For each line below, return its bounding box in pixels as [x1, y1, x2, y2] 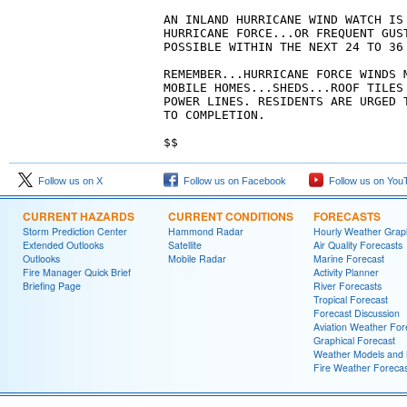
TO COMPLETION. [164, 108, 265, 122]
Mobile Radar [168, 252, 226, 265]
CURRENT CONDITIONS [168, 208, 293, 224]
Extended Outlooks [23, 238, 104, 252]
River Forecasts [313, 279, 382, 293]
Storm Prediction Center [23, 224, 127, 238]
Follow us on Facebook [178, 175, 286, 186]
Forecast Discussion [313, 306, 400, 320]
